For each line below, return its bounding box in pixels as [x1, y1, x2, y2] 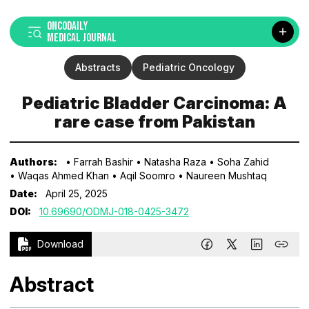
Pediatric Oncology [142, 61, 235, 73]
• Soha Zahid [209, 156, 269, 168]
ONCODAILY [47, 19, 88, 33]
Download [37, 238, 83, 250]
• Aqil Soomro [112, 170, 175, 181]
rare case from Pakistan [54, 112, 255, 132]
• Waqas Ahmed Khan [10, 170, 109, 181]
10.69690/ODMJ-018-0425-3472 [39, 206, 189, 217]
